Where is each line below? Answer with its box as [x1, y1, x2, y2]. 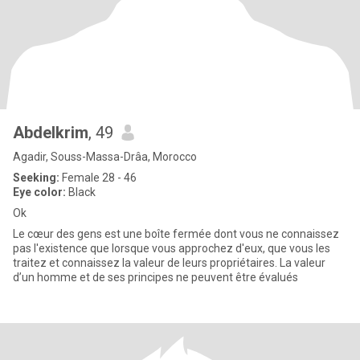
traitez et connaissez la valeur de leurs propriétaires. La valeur [13, 256, 280, 269]
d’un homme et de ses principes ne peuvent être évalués [13, 271, 298, 284]
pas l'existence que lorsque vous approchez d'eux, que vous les [13, 242, 330, 255]
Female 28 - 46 [59, 171, 137, 184]
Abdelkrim [13, 123, 88, 142]
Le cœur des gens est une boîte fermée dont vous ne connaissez [13, 227, 339, 240]
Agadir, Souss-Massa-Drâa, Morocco [13, 150, 197, 163]
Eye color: [13, 186, 66, 198]
